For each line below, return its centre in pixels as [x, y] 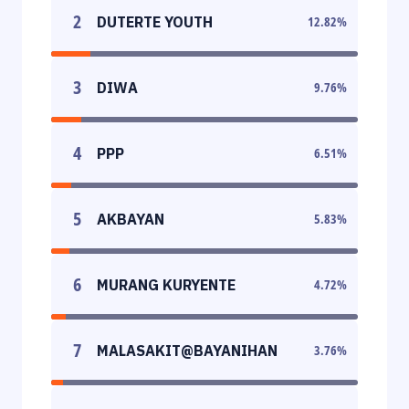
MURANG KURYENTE [166, 284]
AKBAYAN [131, 219]
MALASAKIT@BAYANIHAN [187, 350]
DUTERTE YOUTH [155, 21]
